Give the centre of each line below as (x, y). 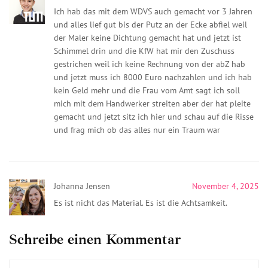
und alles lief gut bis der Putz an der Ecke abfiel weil (150, 24)
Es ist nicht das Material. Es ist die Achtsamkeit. (141, 202)
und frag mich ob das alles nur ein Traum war (137, 130)
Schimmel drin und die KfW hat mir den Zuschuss (144, 51)
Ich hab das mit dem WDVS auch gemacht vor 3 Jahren (153, 11)
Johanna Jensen (82, 186)
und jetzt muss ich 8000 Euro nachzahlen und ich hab (153, 77)
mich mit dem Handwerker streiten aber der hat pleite (152, 103)
